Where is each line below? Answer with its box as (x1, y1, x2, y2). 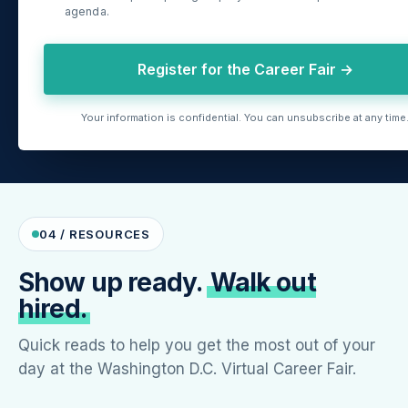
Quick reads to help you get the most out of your (18, 336, 375, 355)
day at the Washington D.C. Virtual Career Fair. (18, 360, 356, 379)
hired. (18, 293, 87, 325)
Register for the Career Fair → (137, 60, 353, 79)
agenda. (65, 5, 109, 19)
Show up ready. (18, 267, 208, 299)
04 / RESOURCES (39, 227, 150, 242)
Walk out (210, 267, 316, 299)
